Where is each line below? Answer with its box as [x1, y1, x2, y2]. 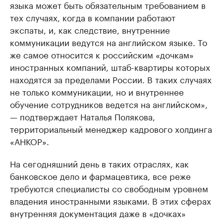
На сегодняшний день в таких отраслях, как [10, 157, 189, 169]
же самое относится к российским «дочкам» [10, 48, 194, 60]
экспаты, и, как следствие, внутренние [10, 23, 170, 36]
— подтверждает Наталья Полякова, [10, 110, 155, 122]
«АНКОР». [10, 134, 49, 147]
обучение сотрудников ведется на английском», [10, 97, 208, 110]
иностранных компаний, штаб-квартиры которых [10, 60, 210, 73]
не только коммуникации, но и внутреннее [10, 85, 184, 98]
